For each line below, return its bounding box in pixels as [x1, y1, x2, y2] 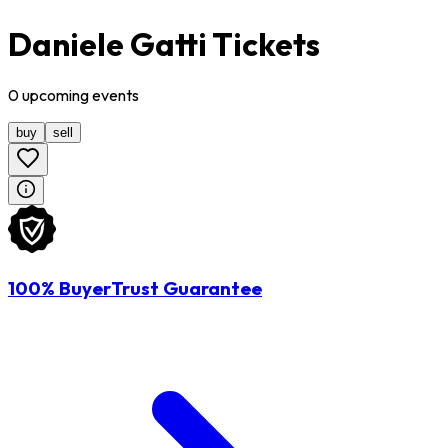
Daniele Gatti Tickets [8, 23, 320, 64]
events [92, 85, 139, 106]
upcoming [19, 85, 92, 106]
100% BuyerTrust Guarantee [8, 276, 262, 301]
